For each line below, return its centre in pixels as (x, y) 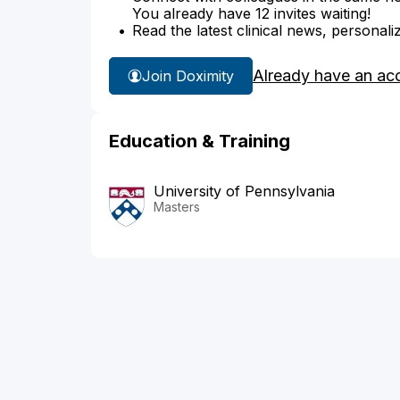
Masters (177, 207)
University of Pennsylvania (244, 192)
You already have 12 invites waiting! (251, 14)
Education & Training (200, 142)
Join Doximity (188, 75)
